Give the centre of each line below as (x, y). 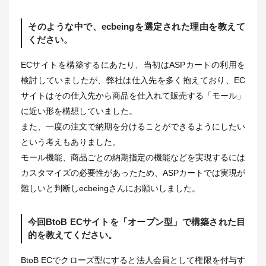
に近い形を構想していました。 (79, 111)
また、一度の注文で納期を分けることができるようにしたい (133, 126)
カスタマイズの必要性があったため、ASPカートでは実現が (133, 172)
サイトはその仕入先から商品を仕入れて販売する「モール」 (133, 95)
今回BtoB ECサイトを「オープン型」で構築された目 (137, 221)
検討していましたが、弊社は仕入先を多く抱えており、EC (133, 80)
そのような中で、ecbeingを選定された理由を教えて (137, 26)
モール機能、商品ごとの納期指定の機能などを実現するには (133, 157)
